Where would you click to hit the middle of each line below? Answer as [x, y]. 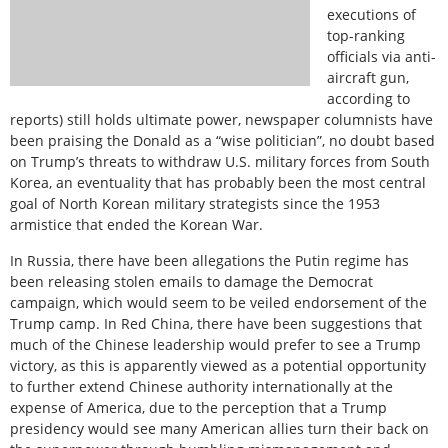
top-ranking [366, 36]
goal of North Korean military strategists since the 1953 [195, 204]
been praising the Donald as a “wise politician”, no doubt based [222, 141]
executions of [371, 15]
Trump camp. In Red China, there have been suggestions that [216, 323]
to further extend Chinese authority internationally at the [201, 386]
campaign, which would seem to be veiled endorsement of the [218, 302]
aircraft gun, [368, 78]
